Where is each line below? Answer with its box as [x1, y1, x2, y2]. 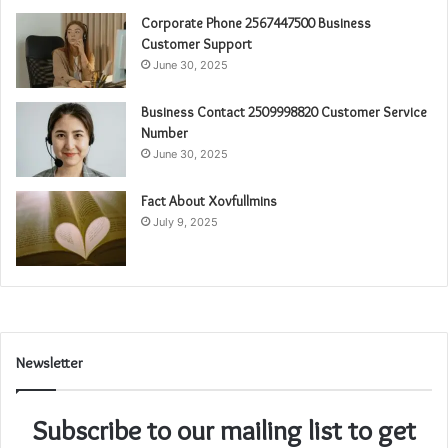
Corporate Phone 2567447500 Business [141, 13, 371, 32]
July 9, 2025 [153, 214, 218, 229]
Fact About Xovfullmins [141, 191, 277, 210]
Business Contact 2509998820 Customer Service [141, 102, 427, 121]
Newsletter [16, 353, 83, 372]
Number [141, 123, 188, 142]
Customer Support [141, 34, 252, 53]
